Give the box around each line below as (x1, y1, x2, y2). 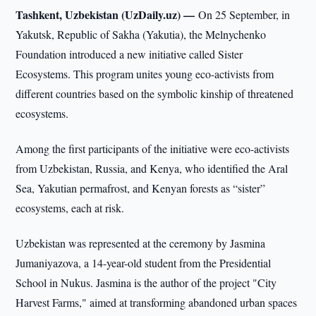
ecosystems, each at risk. (16, 200, 125, 215)
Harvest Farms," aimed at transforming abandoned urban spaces (16, 295, 298, 310)
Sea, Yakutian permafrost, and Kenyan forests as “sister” (16, 181, 266, 195)
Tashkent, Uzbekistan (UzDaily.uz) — (16, 6, 199, 23)
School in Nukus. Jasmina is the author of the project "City (16, 275, 277, 290)
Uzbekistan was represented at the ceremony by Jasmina (16, 236, 266, 250)
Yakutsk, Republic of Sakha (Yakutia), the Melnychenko (16, 27, 267, 42)
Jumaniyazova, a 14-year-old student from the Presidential (16, 255, 272, 270)
